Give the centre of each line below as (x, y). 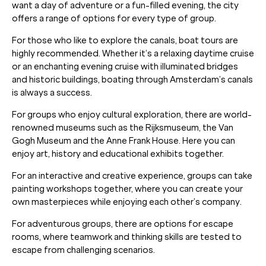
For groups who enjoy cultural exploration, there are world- (132, 114)
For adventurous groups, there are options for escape (123, 224)
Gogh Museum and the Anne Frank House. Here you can (123, 140)
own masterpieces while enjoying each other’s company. (127, 202)
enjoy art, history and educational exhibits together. (118, 153)
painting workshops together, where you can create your (127, 189)
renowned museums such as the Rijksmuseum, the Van (123, 127)
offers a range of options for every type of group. (114, 18)
